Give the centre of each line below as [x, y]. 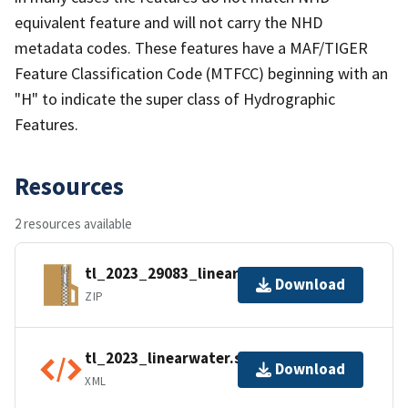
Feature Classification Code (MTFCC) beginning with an [201, 73]
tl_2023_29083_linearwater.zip [195, 274]
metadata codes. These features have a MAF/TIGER [191, 47]
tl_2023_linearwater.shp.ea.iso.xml [211, 358]
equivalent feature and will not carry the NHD [168, 22]
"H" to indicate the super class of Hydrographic [175, 98]
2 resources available [73, 223]
